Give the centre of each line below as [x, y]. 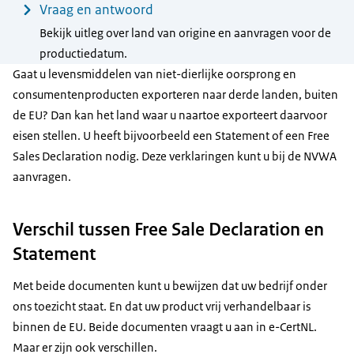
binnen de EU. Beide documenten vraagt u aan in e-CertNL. [165, 327]
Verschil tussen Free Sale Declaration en [168, 230]
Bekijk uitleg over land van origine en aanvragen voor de [185, 33]
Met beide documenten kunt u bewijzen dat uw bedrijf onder [170, 286]
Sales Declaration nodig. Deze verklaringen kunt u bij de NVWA [175, 156]
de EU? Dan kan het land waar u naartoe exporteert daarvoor [170, 115]
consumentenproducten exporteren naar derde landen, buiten [175, 94]
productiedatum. [83, 53]
